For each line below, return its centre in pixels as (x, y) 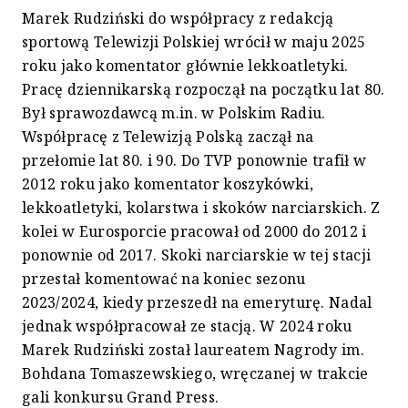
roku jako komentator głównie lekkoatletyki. (185, 66)
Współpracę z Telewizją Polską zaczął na (168, 137)
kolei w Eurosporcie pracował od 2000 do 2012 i (194, 232)
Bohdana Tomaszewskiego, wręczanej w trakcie (195, 374)
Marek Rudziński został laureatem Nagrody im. (194, 350)
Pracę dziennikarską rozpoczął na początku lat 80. (204, 90)
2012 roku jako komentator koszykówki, (168, 184)
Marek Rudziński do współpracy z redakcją (178, 19)
